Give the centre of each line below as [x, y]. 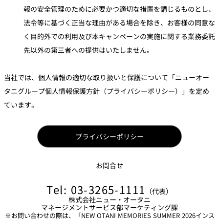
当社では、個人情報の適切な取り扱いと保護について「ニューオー [107, 77]
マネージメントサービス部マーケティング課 [109, 208]
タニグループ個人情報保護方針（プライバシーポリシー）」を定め [107, 91]
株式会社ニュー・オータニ [109, 200]
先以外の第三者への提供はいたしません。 [88, 50]
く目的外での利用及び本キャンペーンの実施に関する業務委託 [119, 36]
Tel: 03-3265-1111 [96, 189]
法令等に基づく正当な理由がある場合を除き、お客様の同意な [119, 23]
